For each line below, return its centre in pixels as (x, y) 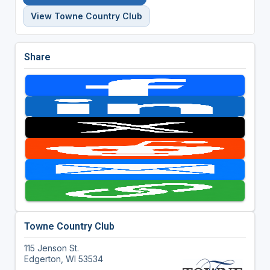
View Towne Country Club (86, 16)
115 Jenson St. (51, 248)
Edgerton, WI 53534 (63, 259)
